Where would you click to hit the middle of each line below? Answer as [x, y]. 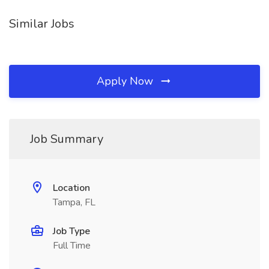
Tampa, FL [74, 202]
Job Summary [67, 139]
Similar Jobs [42, 24]
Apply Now [126, 81]
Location [71, 188]
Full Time [72, 246]
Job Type [71, 231]
